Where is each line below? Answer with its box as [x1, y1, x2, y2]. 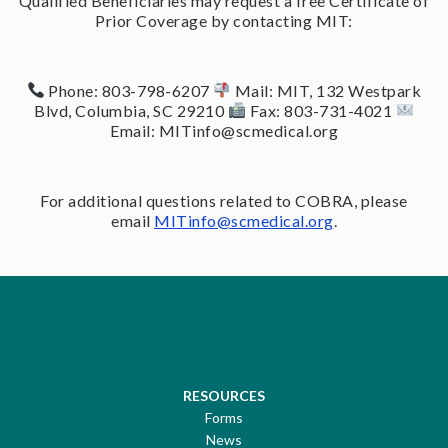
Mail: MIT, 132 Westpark [231, 80, 422, 100]
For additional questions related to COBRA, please [40, 190, 408, 210]
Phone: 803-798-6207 [44, 80, 210, 100]
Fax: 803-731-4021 [246, 100, 392, 120]
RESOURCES [183, 386, 265, 404]
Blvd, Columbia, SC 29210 [34, 100, 225, 120]
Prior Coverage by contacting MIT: [95, 10, 353, 30]
